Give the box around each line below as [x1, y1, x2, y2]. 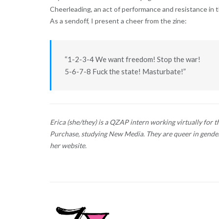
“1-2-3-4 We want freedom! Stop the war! [64, 54, 200, 64]
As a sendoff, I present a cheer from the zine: [50, 17, 187, 25]
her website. [50, 141, 87, 150]
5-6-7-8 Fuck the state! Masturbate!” [64, 66, 186, 76]
